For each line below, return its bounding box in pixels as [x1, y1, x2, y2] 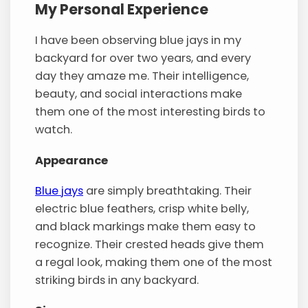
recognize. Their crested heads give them [35, 236, 265, 252]
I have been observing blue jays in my [35, 32, 242, 49]
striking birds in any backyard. [35, 272, 199, 288]
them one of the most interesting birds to [35, 104, 266, 120]
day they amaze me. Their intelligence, [35, 68, 250, 85]
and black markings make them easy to [35, 218, 256, 234]
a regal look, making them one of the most [35, 254, 273, 270]
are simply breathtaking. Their [83, 182, 252, 199]
